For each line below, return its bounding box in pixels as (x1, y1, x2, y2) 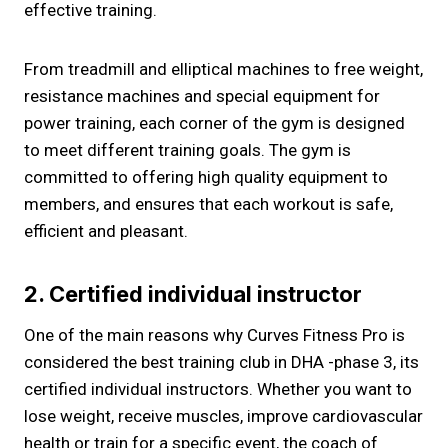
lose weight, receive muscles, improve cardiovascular (24, 406, 423, 426)
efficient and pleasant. (24, 221, 188, 241)
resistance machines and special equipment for (24, 86, 380, 106)
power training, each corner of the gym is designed (24, 113, 405, 133)
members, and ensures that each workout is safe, (24, 194, 393, 214)
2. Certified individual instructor (24, 281, 362, 307)
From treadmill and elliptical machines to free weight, (24, 59, 423, 79)
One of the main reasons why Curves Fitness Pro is (24, 325, 405, 345)
